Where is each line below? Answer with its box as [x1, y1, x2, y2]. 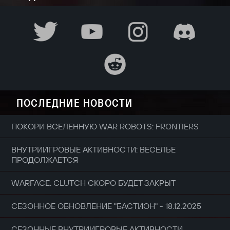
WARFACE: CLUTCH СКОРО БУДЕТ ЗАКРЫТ [11, 177, 176, 188]
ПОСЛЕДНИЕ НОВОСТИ [16, 95, 133, 110]
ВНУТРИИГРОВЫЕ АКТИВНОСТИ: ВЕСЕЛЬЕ [11, 144, 176, 155]
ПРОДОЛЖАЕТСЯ [11, 154, 78, 165]
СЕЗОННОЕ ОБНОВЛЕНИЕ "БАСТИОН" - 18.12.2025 [11, 200, 201, 211]
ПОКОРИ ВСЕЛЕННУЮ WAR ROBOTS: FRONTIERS [11, 121, 199, 131]
